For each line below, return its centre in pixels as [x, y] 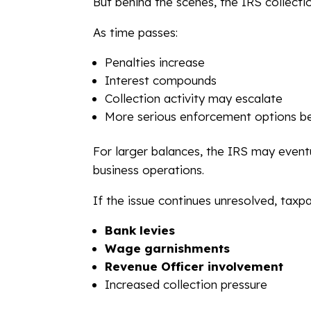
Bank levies [140, 230]
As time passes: [136, 32]
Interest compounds [161, 80]
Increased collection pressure [186, 284]
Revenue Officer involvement [194, 266]
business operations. [149, 169]
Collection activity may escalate [194, 98]
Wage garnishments [168, 248]
